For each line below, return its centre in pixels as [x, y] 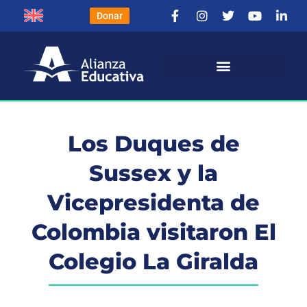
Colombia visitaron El [153, 232]
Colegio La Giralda [153, 261]
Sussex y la [153, 173]
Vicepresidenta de [153, 202]
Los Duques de [153, 143]
